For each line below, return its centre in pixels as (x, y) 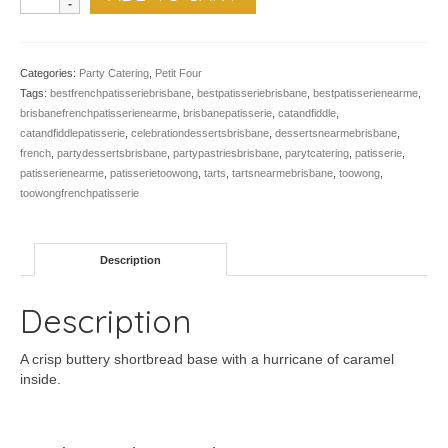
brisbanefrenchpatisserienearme (98, 113)
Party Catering (114, 73)
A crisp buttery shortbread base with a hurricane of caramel (207, 359)
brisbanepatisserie (227, 113)
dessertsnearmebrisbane (336, 133)
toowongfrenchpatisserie (79, 193)
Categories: (49, 73)
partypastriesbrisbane (226, 153)
